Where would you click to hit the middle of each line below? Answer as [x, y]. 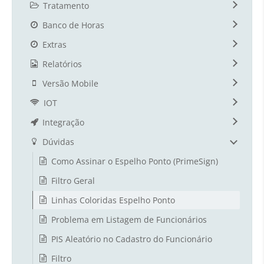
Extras [55, 44]
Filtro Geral [73, 180]
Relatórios [62, 64]
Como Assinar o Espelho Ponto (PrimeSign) [135, 161]
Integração [63, 122]
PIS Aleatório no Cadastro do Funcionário [132, 239]
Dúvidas [58, 141]
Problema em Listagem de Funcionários [129, 219]
